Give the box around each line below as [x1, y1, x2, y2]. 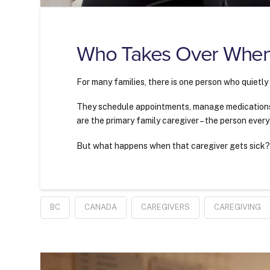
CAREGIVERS [141, 202, 190, 212]
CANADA [84, 202, 118, 212]
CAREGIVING [214, 202, 262, 212]
